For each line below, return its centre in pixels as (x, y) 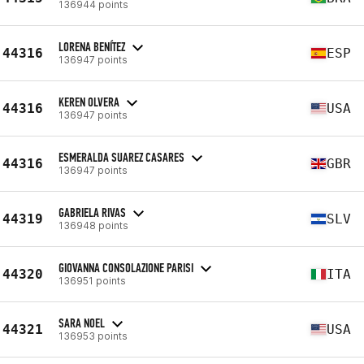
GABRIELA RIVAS (92, 212)
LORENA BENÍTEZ (92, 46)
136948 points (93, 225)
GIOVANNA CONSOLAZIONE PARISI (126, 267)
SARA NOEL (82, 323)
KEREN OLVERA (89, 102)
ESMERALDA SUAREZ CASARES (121, 157)
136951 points (92, 280)
